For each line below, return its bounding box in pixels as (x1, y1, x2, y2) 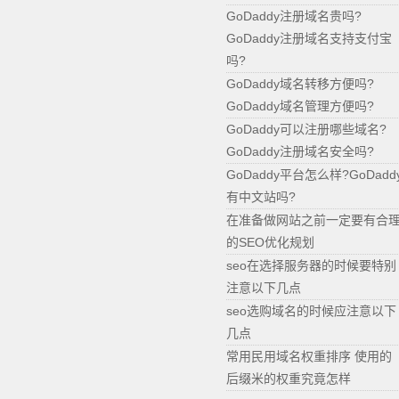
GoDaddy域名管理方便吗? (226, 99, 374, 113)
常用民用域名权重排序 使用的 (226, 349, 392, 363)
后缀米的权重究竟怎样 (226, 371, 351, 386)
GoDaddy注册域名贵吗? (226, 9, 362, 23)
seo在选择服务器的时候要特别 (226, 258, 396, 273)
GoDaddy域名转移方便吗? (226, 77, 374, 91)
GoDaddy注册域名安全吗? (226, 144, 374, 159)
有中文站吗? (226, 190, 296, 204)
